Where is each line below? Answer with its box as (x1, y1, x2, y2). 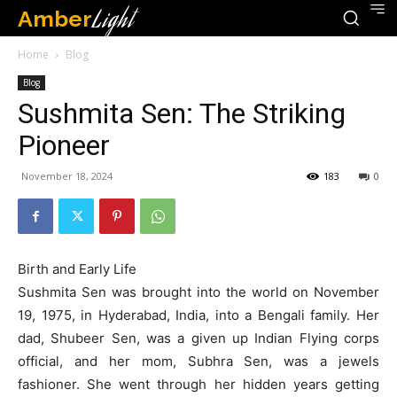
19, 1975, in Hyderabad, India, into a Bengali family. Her (18, 307, 379, 323)
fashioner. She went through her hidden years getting (18, 376, 379, 393)
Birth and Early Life (18, 261, 136, 277)
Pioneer (18, 128, 110, 162)
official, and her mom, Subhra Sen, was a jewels (18, 353, 379, 370)
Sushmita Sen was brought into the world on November (18, 284, 379, 300)
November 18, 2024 (21, 169, 113, 183)
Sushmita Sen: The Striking (18, 97, 346, 130)
